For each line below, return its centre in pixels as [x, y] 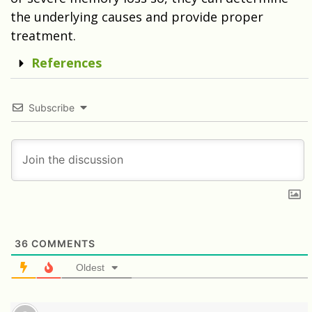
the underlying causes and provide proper [137, 17]
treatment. [43, 36]
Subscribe [52, 108]
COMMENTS [62, 243]
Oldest [90, 267]
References [67, 63]
